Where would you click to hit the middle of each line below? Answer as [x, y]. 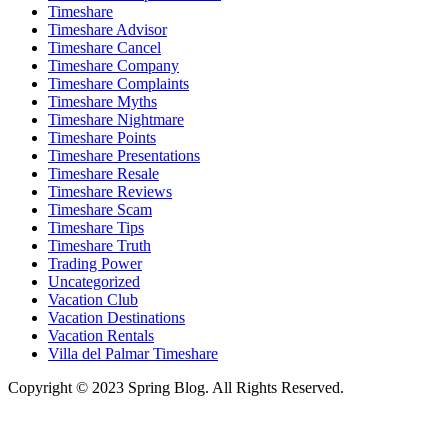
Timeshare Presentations [124, 155]
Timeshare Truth [99, 245]
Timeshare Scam [100, 209]
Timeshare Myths [102, 101]
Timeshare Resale [103, 173]
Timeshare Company [113, 65]
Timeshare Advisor [107, 29]
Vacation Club [93, 299]
